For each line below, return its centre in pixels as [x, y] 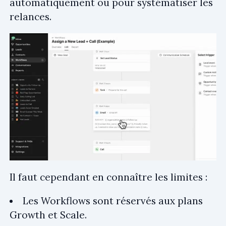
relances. [31, 17]
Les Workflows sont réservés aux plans [113, 201]
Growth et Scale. [48, 215]
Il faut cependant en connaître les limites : [108, 177]
